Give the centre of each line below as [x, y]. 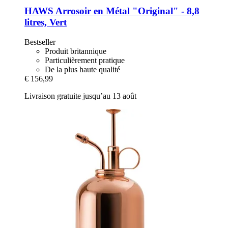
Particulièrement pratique [85, 60]
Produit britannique [76, 51]
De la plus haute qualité [82, 69]
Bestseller [40, 42]
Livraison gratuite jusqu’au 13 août [80, 96]
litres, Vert [46, 22]
